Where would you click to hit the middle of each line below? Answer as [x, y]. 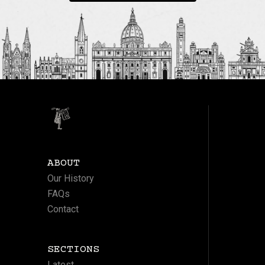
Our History [70, 178]
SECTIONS [73, 249]
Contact [63, 209]
